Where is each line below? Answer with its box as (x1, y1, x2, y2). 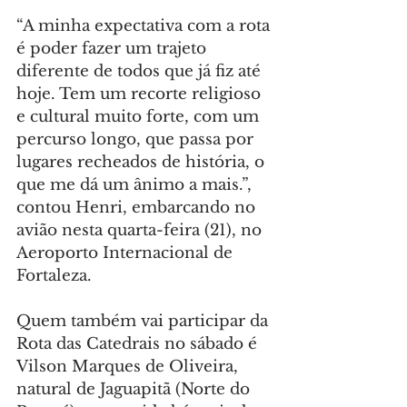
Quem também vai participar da (16, 312, 273, 332)
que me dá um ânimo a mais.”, (16, 175, 256, 195)
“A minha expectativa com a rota (16, 16, 274, 36)
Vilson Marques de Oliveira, (16, 357, 243, 377)
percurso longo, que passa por (16, 130, 258, 150)
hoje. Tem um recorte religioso (16, 84, 265, 104)
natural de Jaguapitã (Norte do (16, 380, 254, 400)
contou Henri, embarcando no (16, 198, 260, 218)
